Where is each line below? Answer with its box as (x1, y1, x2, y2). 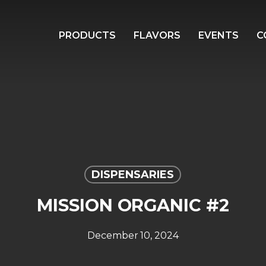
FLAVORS (133, 30, 180, 41)
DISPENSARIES (91, 168, 174, 181)
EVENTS (198, 30, 239, 41)
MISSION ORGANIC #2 (36, 195, 230, 216)
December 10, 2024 (87, 230, 179, 241)
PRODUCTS (58, 30, 116, 41)
